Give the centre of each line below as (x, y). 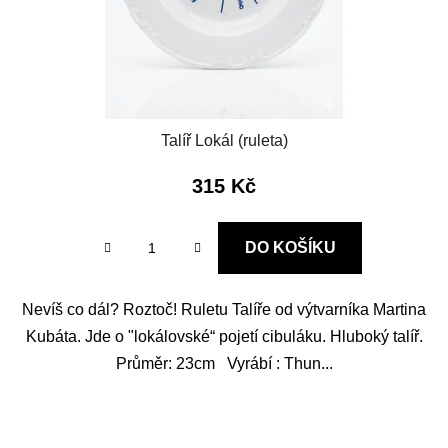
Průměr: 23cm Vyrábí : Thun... (224, 364)
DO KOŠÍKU (290, 248)
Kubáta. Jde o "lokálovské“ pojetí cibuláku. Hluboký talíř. (224, 337)
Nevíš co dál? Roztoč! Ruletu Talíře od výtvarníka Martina (224, 310)
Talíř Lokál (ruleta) (224, 141)
